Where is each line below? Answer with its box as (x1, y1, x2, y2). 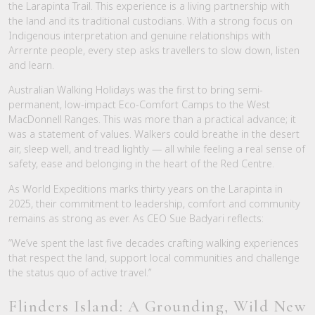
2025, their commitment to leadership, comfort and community (8, 196, 300, 210)
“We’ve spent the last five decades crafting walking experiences (8, 236, 299, 250)
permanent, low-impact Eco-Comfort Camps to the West (8, 98, 270, 112)
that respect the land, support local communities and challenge (8, 250, 300, 264)
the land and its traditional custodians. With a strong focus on (8, 13, 292, 27)
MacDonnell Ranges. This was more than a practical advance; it (8, 112, 296, 127)
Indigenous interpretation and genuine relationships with (8, 28, 271, 42)
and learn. (8, 58, 54, 72)
